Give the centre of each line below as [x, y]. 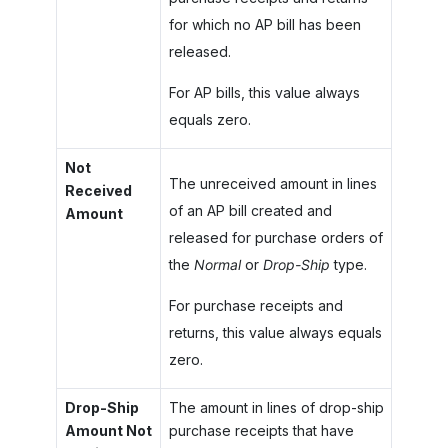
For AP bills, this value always [264, 92]
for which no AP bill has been [264, 24]
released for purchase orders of [275, 237]
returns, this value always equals [275, 332]
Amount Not [108, 430]
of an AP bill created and [250, 210]
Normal [217, 264]
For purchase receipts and [255, 305]
